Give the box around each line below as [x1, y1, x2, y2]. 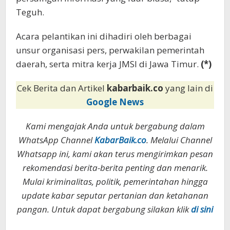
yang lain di [165, 82, 213, 94]
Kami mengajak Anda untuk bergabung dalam [25, 120, 205, 132]
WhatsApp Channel [18, 134, 94, 146]
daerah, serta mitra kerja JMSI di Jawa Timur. [16, 58, 201, 70]
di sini [191, 203, 213, 216]
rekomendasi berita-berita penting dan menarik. [22, 162, 208, 174]
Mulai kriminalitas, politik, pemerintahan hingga [22, 176, 208, 188]
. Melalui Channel [146, 134, 212, 146]
